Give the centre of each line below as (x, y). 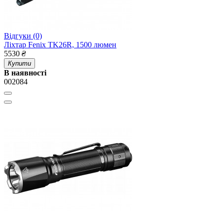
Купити (19, 64)
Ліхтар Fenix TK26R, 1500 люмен (60, 45)
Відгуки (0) (23, 36)
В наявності (25, 73)
